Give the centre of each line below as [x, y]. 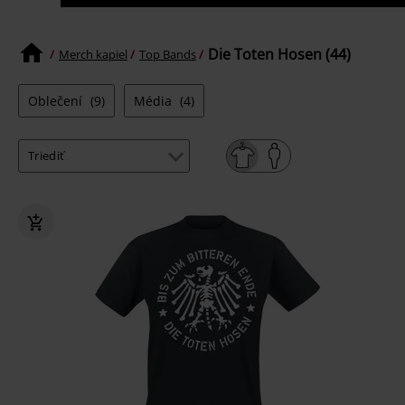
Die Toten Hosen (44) [279, 54]
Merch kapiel [93, 55]
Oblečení [57, 100]
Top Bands [168, 55]
